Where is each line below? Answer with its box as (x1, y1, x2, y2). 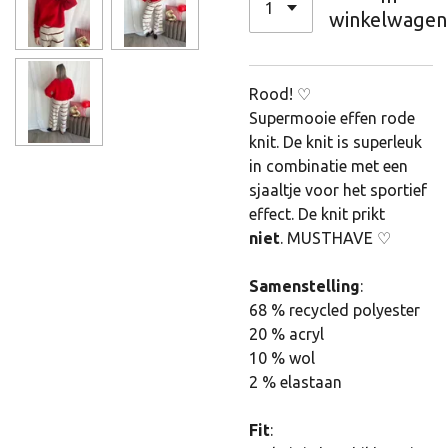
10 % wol (249, 349, 315, 367)
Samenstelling (249, 277, 360, 295)
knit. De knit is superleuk (249, 133, 422, 151)
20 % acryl (249, 325, 324, 343)
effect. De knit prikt (249, 205, 385, 223)
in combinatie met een (249, 157, 408, 175)
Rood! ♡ (249, 85, 311, 103)
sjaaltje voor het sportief (249, 181, 427, 199)
